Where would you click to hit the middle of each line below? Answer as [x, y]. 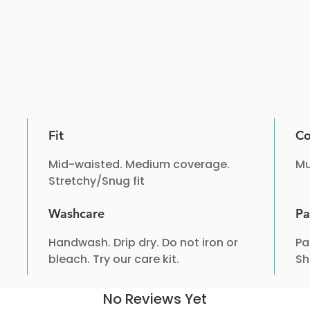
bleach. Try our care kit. [114, 259]
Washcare [77, 213]
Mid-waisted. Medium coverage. [139, 164]
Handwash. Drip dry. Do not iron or [144, 242]
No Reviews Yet [155, 299]
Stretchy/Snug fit [97, 181]
